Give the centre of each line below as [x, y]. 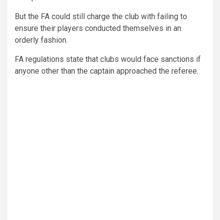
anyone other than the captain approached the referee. [107, 71]
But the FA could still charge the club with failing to [101, 16]
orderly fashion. [41, 40]
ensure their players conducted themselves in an [98, 28]
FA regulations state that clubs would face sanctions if [108, 59]
